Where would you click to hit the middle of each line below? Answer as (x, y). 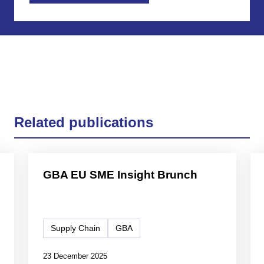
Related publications (83, 122)
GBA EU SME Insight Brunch (120, 174)
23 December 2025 (75, 256)
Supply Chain (75, 229)
